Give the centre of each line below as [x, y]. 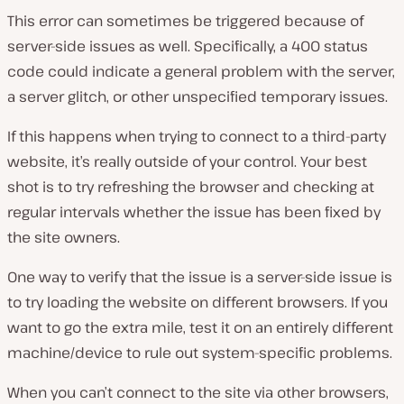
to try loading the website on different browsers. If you [197, 302]
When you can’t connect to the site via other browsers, [198, 392]
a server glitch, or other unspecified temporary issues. [197, 96]
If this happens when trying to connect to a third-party [197, 136]
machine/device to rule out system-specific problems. [200, 352]
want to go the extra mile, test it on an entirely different [200, 327]
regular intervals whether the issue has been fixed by [194, 211]
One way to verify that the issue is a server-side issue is [200, 276]
